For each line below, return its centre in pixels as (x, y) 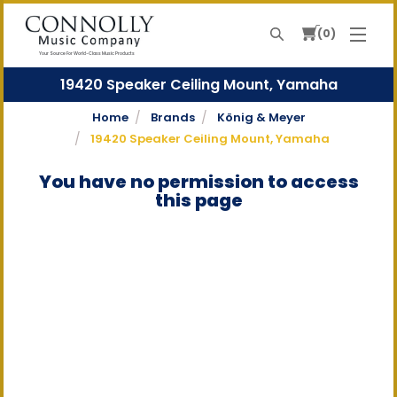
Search (291, 36)
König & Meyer (261, 117)
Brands (172, 117)
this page (198, 200)
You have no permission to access (198, 181)
